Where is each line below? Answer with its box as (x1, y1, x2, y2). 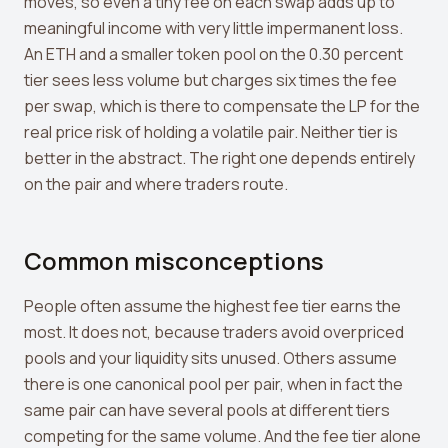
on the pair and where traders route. (24, 173, 288, 195)
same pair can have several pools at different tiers (24, 399, 390, 421)
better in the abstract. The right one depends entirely (24, 147, 415, 169)
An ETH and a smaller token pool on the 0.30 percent (24, 43, 403, 65)
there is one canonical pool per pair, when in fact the (24, 373, 403, 395)
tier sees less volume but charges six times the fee (24, 69, 397, 91)
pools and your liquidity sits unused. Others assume (24, 347, 397, 369)
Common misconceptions (24, 244, 324, 277)
